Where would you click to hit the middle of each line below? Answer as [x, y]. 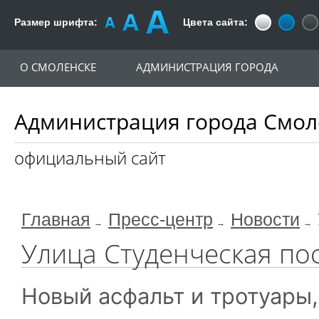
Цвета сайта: [215, 22]
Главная [56, 220]
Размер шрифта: [56, 22]
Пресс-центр [161, 220]
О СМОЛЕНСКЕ [58, 67]
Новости [265, 220]
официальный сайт [90, 158]
